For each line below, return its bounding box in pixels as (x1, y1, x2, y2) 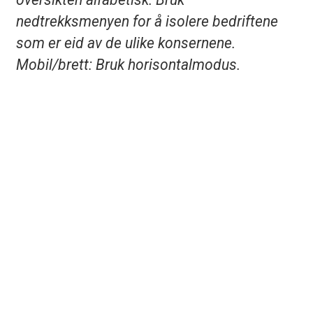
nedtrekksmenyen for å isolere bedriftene (15, 13, 278, 31)
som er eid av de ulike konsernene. (15, 34, 235, 52)
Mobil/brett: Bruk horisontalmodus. (15, 56, 240, 74)
